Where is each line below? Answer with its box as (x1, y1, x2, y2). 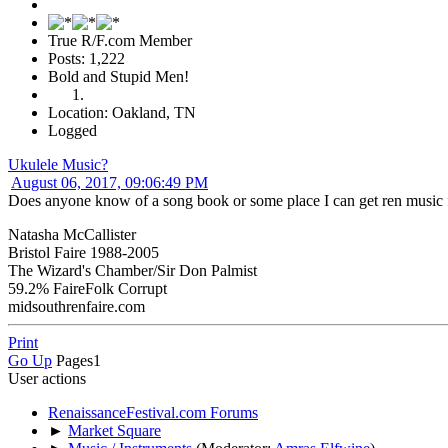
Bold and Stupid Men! (48, 68, 189, 86)
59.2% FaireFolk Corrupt (8, 280, 167, 298)
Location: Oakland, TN (48, 104, 196, 122)
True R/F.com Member (48, 32, 192, 50)
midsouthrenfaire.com (8, 298, 145, 316)
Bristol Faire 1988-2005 (8, 244, 159, 262)
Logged (48, 122, 97, 140)
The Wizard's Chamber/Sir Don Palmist (8, 262, 257, 280)
